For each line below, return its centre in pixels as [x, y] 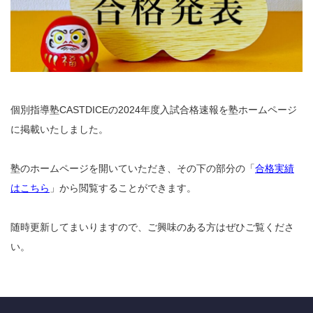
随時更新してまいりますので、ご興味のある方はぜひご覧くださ [152, 227]
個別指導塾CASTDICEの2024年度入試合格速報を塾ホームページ [154, 109]
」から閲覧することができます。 [123, 188]
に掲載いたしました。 [59, 129]
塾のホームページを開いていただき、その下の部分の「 [133, 168]
